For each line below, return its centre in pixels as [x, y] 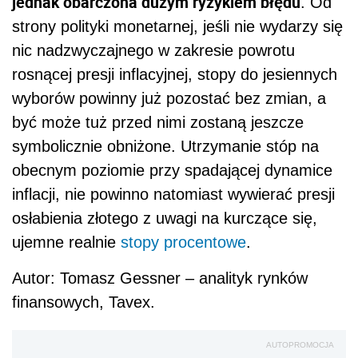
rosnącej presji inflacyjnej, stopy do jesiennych [175, 74]
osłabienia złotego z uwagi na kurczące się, [165, 218]
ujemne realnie [66, 242]
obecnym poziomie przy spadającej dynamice [172, 170]
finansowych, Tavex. [84, 302]
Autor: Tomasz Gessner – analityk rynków [160, 278]
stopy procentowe [183, 242]
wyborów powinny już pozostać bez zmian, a [169, 98]
